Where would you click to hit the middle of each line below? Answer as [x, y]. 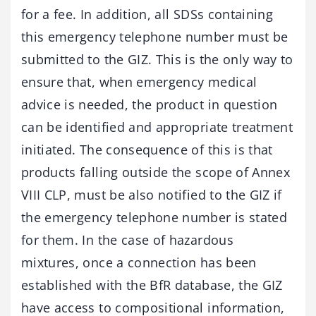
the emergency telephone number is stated [154, 218]
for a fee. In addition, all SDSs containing [147, 14]
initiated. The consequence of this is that [147, 150]
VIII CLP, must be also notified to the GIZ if [152, 195]
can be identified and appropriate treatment [157, 127]
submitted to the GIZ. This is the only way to [157, 60]
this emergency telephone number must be [155, 37]
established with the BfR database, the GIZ [152, 285]
